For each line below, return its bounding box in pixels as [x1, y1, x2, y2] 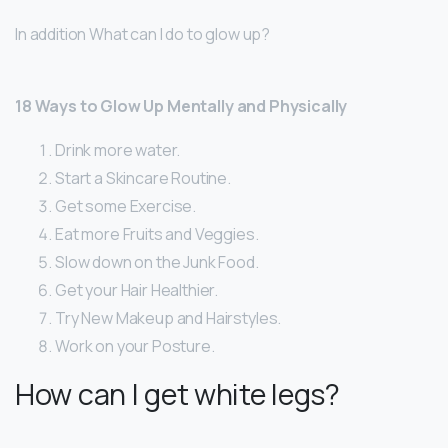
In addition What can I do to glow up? [15, 23, 271, 46]
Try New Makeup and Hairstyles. [55, 307, 282, 330]
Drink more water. [55, 139, 181, 162]
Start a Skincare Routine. [55, 167, 231, 190]
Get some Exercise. [55, 195, 197, 218]
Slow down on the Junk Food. [55, 251, 259, 274]
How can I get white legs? [15, 374, 340, 415]
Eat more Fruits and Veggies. [55, 223, 259, 246]
